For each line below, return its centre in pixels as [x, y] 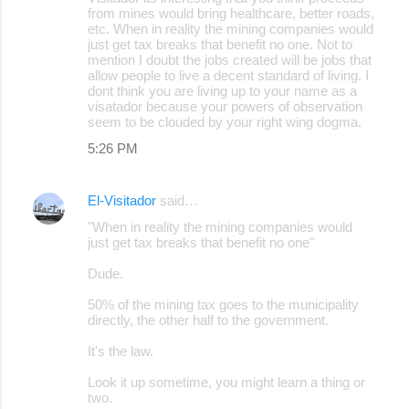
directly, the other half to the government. [208, 320]
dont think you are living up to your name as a [222, 90]
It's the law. [121, 351]
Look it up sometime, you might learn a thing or [226, 382]
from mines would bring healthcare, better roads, [231, 13]
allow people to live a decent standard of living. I [228, 75]
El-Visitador [122, 200]
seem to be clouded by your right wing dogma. [225, 121]
